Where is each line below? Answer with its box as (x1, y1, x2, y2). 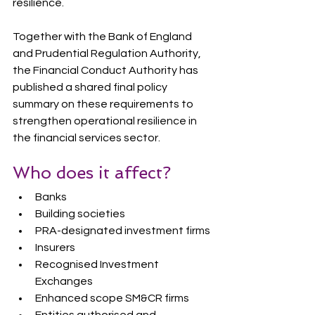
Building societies (35, 207, 125, 219)
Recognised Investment (35, 258, 161, 270)
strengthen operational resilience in (13, 115, 199, 127)
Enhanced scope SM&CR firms (35, 292, 189, 304)
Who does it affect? (13, 162, 171, 183)
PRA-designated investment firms (35, 224, 210, 236)
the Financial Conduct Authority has (13, 64, 200, 76)
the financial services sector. (13, 131, 160, 143)
